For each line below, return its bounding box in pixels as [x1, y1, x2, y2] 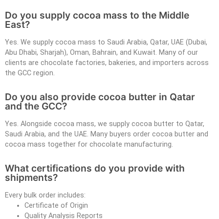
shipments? [5, 171, 58, 183]
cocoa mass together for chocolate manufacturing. [5, 140, 173, 149]
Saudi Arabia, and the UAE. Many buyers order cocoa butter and [5, 130, 208, 138]
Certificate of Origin [24, 201, 88, 210]
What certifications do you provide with [5, 162, 185, 174]
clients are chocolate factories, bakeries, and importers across [5, 58, 209, 67]
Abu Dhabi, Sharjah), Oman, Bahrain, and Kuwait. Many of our [5, 48, 198, 57]
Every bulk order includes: [5, 191, 86, 199]
